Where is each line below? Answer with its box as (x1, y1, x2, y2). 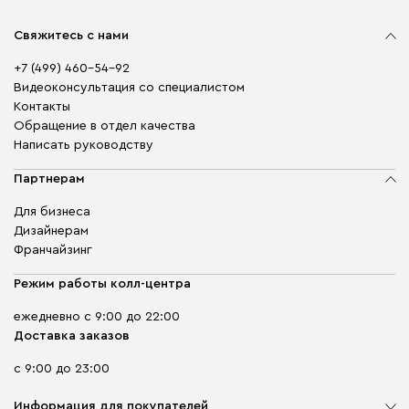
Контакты (14, 100, 70, 113)
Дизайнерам (14, 225, 89, 237)
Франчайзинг (14, 244, 92, 257)
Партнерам (14, 173, 85, 185)
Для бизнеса (14, 205, 90, 218)
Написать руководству (14, 139, 153, 152)
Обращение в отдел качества (14, 120, 195, 132)
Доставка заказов (14, 330, 130, 342)
